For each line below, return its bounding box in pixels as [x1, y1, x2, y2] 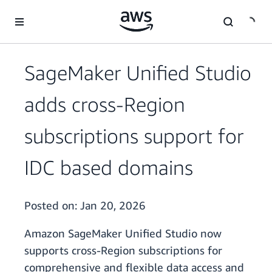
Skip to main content [5, 7, 85, 17]
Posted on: [24, 199, 80, 212]
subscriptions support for [24, 124, 243, 148]
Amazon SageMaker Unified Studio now [24, 226, 222, 240]
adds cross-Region [24, 92, 185, 117]
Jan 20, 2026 [80, 199, 146, 212]
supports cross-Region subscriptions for [24, 243, 222, 257]
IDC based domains [24, 155, 193, 180]
